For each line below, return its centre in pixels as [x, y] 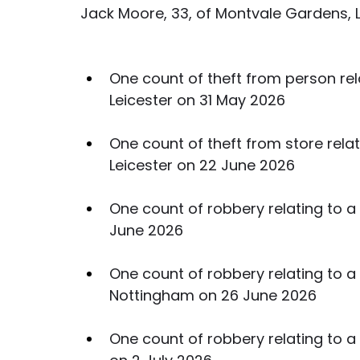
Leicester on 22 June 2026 [202, 165]
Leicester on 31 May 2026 [197, 100]
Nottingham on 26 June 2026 [213, 295]
